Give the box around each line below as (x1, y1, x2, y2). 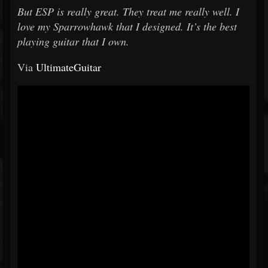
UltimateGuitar (36, 60, 101, 74)
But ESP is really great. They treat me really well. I (17, 4, 239, 19)
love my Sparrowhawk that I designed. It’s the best (17, 19, 237, 33)
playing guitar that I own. (17, 34, 129, 48)
